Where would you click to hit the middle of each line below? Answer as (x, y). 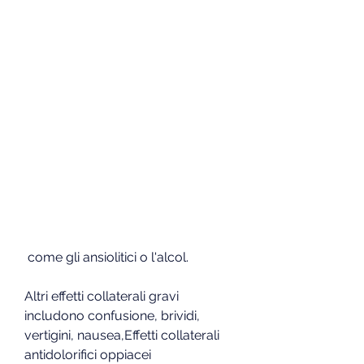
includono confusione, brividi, (112, 315)
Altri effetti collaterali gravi (102, 296)
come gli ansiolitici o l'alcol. (108, 257)
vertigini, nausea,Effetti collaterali (122, 335)
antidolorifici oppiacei (88, 354)
